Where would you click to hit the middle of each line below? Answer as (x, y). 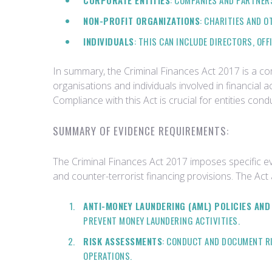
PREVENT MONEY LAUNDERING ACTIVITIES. (161, 220)
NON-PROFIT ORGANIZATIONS (141, 21)
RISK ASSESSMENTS (123, 241)
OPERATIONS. (108, 256)
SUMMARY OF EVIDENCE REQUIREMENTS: (141, 131)
